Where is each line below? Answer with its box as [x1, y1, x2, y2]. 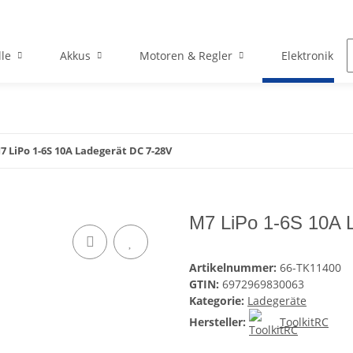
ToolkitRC [280, 314, 329, 330]
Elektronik [281, 48, 333, 64]
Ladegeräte [247, 293, 307, 309]
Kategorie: [189, 293, 247, 309]
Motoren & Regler [139, 48, 232, 64]
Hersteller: [189, 314, 246, 330]
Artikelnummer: [189, 260, 280, 276]
